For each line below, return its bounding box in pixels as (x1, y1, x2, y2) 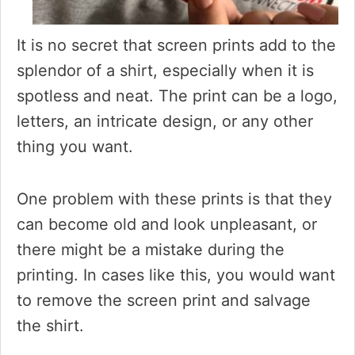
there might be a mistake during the (17, 240, 284, 259)
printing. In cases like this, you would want (17, 265, 335, 284)
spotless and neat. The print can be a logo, (17, 86, 338, 105)
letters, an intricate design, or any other (17, 112, 313, 131)
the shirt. (17, 316, 84, 335)
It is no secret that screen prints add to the (17, 36, 336, 55)
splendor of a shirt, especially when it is (17, 61, 314, 80)
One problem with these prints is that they (17, 189, 332, 208)
